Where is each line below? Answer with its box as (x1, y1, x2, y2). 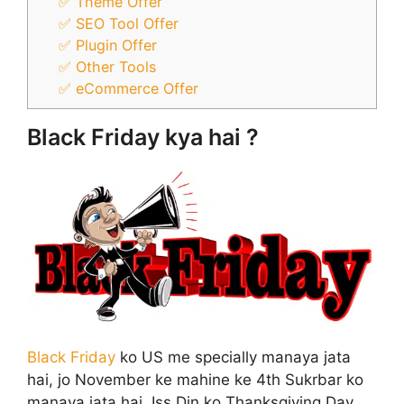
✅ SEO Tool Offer (59, 14, 179, 32)
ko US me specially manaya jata (115, 348, 351, 367)
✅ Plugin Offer (59, 35, 158, 54)
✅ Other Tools (59, 57, 157, 76)
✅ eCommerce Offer (59, 78, 199, 97)
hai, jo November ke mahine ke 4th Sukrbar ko (27, 371, 363, 390)
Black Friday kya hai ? (27, 123, 259, 151)
